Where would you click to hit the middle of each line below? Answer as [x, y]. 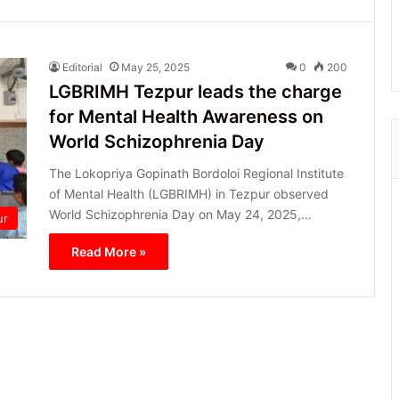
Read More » [109, 251]
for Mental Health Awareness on [186, 116]
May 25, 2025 [155, 67]
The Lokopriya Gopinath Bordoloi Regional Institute [196, 173]
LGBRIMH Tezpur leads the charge [195, 91]
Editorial [82, 67]
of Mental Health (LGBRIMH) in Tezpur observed [189, 193]
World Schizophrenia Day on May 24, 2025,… [180, 214]
